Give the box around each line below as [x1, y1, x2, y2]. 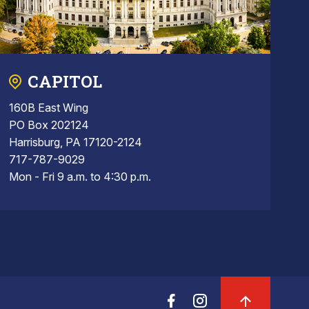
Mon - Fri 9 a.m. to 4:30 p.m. [9, 170, 152, 184]
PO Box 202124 [9, 118, 90, 132]
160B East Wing [9, 101, 89, 115]
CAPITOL [28, 70, 103, 93]
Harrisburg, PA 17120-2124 [9, 135, 143, 150]
